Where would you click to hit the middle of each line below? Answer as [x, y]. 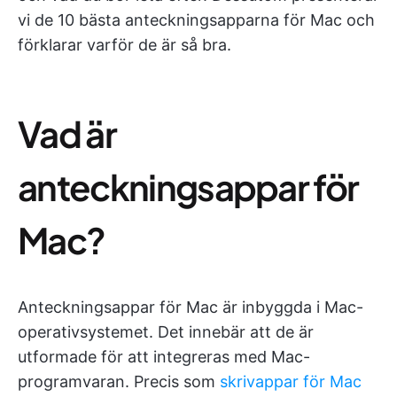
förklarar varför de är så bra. [125, 45]
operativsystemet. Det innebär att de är [166, 332]
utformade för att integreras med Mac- [164, 357]
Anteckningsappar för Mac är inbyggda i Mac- [191, 307]
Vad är [67, 133]
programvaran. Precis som [119, 381]
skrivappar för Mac [291, 381]
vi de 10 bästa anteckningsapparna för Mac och [196, 20]
